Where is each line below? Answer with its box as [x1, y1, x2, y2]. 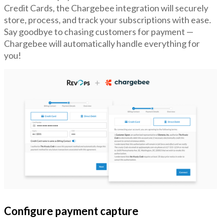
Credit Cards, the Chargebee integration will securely [4, 2, 208, 13]
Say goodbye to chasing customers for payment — [4, 26, 193, 37]
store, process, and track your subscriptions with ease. [4, 14, 211, 25]
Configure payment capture [4, 204, 139, 218]
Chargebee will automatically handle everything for [4, 38, 200, 49]
